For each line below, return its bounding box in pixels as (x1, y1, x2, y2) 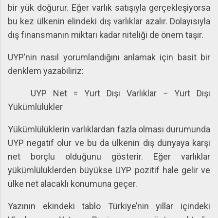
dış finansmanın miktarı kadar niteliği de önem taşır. (8, 30, 203, 40)
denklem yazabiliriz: (8, 66, 84, 76)
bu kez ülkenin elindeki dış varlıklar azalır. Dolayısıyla (8, 16, 210, 26)
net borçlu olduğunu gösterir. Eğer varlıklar (8, 151, 210, 162)
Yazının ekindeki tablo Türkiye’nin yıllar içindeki (8, 201, 210, 211)
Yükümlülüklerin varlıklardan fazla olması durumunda (8, 124, 210, 134)
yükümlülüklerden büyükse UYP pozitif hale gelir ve (8, 165, 210, 175)
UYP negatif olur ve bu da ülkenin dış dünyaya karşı (8, 138, 210, 148)
